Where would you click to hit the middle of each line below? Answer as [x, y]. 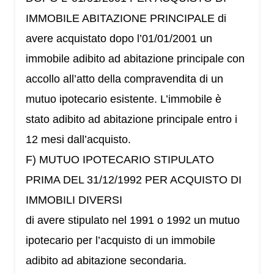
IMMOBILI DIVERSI [74, 200]
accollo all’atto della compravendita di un [125, 79]
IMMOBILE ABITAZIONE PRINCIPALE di [126, 19]
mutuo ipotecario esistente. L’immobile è [124, 99]
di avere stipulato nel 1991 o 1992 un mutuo [133, 220]
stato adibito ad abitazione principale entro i [132, 120]
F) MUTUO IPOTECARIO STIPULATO [120, 160]
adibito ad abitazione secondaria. [106, 261]
